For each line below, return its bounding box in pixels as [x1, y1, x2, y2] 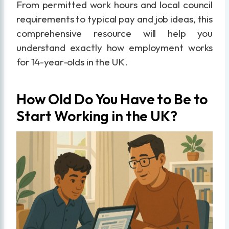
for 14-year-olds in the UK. [16, 55, 128, 68]
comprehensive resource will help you [16, 27, 213, 39]
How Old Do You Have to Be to [16, 89, 208, 108]
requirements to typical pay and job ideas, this [16, 12, 213, 25]
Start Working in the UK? [16, 106, 177, 125]
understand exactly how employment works [16, 41, 213, 54]
